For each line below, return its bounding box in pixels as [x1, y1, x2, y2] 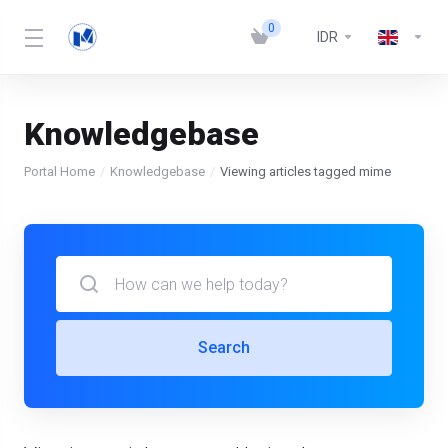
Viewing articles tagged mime [220, 164, 391, 179]
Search [198, 338, 250, 357]
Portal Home [24, 164, 95, 179]
